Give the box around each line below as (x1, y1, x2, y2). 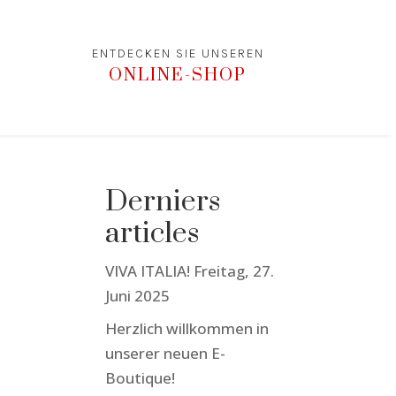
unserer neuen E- (105, 342, 226, 363)
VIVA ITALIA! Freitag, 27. (105, 261, 275, 282)
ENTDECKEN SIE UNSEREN (91, 46, 264, 62)
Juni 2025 (105, 286, 171, 307)
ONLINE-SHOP (109, 65, 247, 88)
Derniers (105, 184, 221, 221)
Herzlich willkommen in (105, 317, 270, 339)
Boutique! (105, 367, 176, 388)
